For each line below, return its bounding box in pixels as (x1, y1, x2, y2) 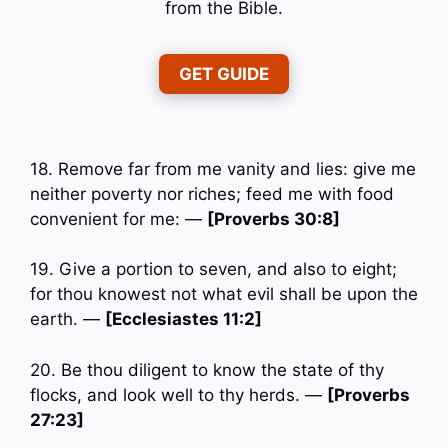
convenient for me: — (30, 208, 207, 229)
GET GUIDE (179, 63, 269, 84)
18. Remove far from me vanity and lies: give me (30, 158, 416, 179)
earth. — (30, 309, 105, 330)
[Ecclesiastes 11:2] (105, 309, 262, 330)
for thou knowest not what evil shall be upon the (30, 284, 418, 305)
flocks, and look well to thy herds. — (30, 384, 327, 405)
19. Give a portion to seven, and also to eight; (30, 259, 397, 280)
